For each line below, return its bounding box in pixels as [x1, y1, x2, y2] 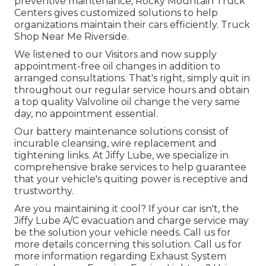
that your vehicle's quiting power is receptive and [14, 173, 248, 185]
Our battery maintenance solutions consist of [14, 125, 229, 137]
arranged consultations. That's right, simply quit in [14, 72, 250, 84]
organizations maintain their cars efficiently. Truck [14, 18, 250, 30]
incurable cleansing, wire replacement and [14, 137, 217, 149]
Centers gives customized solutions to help [14, 7, 218, 18]
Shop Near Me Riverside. [14, 30, 129, 42]
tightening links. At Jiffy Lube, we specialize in [14, 149, 229, 161]
